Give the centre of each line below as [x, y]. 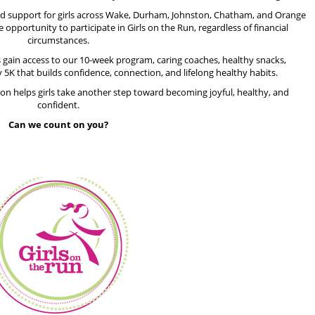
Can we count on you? [58, 124]
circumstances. [58, 40]
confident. [58, 105]
